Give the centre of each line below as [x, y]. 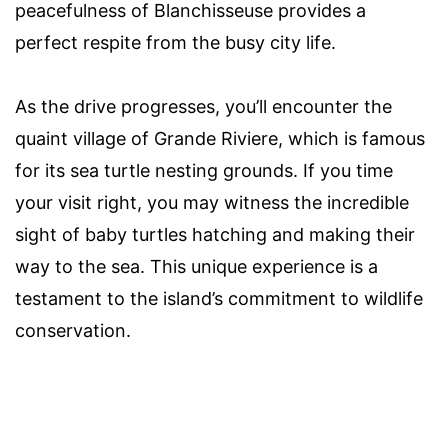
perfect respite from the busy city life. [175, 43]
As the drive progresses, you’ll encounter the [203, 107]
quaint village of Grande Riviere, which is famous [220, 139]
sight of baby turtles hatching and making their [215, 235]
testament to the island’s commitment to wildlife [219, 299]
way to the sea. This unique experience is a [196, 267]
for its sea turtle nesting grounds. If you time [204, 171]
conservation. [73, 331]
